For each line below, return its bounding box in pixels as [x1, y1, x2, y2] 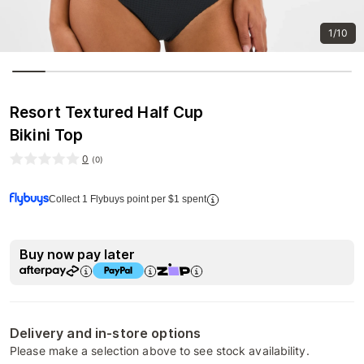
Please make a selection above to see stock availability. [10, 344, 310, 357]
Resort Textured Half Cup [10, 103, 204, 122]
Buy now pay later [19, 246, 135, 262]
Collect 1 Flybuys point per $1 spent [49, 193, 206, 205]
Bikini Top [10, 126, 84, 145]
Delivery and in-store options [10, 325, 201, 341]
